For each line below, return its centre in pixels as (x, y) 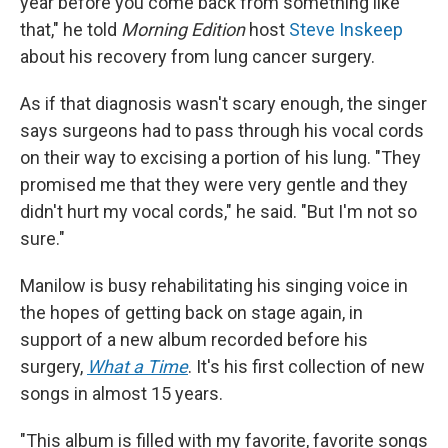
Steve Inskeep (346, 29)
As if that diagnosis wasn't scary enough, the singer (223, 103)
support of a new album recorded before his (194, 339)
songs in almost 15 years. (121, 393)
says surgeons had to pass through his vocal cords (222, 130)
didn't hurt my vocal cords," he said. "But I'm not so (218, 211)
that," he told (70, 29)
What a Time (137, 366)
